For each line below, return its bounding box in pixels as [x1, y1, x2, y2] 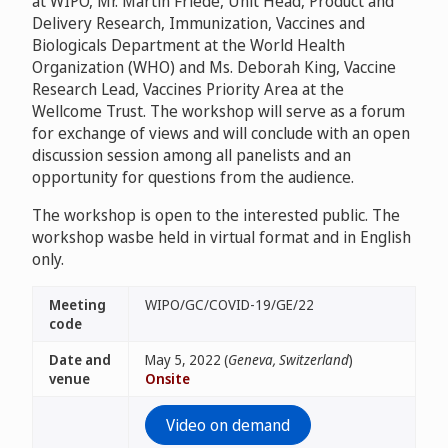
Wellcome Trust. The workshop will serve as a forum [32, 100, 405, 122]
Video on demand [166, 414, 290, 436]
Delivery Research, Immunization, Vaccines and [32, 12, 365, 34]
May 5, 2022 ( [145, 350, 228, 369]
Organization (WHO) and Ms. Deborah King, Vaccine [32, 56, 396, 78]
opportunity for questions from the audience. [32, 166, 354, 188]
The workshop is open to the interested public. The [32, 204, 400, 226]
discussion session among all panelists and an [32, 144, 351, 166]
